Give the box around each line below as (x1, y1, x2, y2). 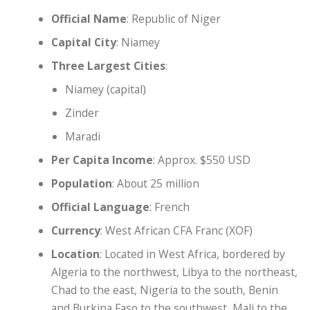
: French (149, 199, 190, 215)
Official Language (51, 199, 150, 215)
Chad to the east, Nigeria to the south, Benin (51, 282, 279, 298)
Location (51, 246, 100, 262)
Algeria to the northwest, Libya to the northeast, (51, 264, 298, 280)
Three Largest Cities (51, 57, 166, 73)
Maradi (65, 128, 101, 144)
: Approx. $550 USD (153, 152, 251, 167)
